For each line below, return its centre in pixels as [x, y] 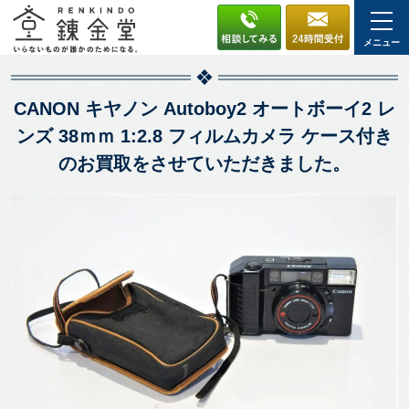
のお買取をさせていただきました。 [204, 163]
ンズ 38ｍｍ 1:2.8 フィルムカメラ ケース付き [204, 136]
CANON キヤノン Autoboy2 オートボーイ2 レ [204, 109]
